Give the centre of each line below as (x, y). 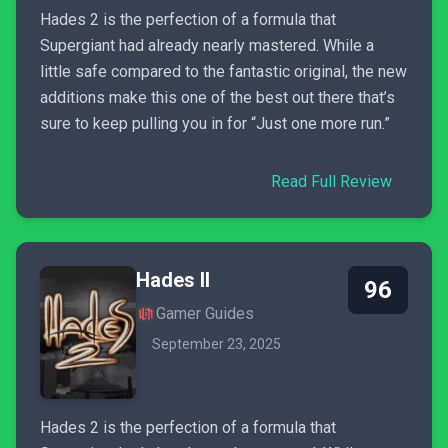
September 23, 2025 (216, 344)
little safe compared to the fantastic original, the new (223, 71)
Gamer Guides (205, 313)
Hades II (173, 280)
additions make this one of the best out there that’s (217, 97)
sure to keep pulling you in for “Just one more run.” (215, 123)
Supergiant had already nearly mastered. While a (207, 45)
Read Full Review (331, 181)
